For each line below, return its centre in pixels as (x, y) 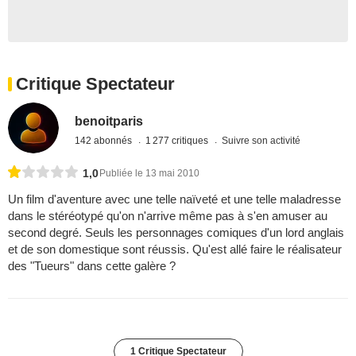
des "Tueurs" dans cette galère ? (92, 266)
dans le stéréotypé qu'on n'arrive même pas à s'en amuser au (168, 216)
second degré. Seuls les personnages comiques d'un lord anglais (176, 233)
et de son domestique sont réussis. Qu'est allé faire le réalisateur (175, 250)
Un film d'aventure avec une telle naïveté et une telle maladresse (174, 199)
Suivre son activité (261, 140)
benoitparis (109, 121)
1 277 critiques (178, 140)
